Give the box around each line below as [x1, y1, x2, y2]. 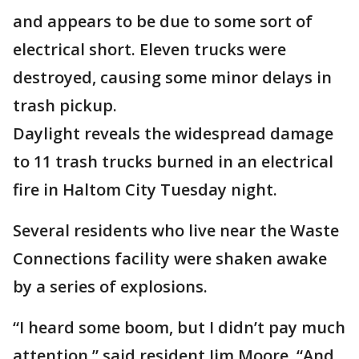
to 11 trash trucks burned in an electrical [13, 151, 333, 172]
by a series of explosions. [13, 276, 208, 297]
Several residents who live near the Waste [13, 220, 339, 241]
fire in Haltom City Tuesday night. [13, 179, 277, 200]
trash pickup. [13, 95, 117, 116]
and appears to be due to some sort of [13, 10, 313, 32]
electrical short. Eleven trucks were [13, 38, 286, 60]
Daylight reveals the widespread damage [13, 123, 333, 144]
